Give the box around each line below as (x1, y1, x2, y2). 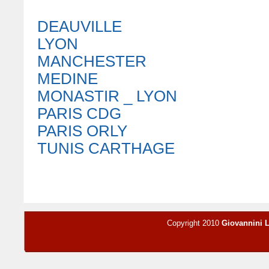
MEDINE (37, 70, 98, 87)
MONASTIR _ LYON (37, 88, 177, 104)
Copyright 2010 (166, 219, 222, 228)
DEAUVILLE (37, 18, 122, 35)
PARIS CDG (37, 105, 121, 122)
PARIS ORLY (37, 122, 127, 139)
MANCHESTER (37, 53, 147, 70)
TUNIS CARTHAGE (37, 140, 175, 157)
